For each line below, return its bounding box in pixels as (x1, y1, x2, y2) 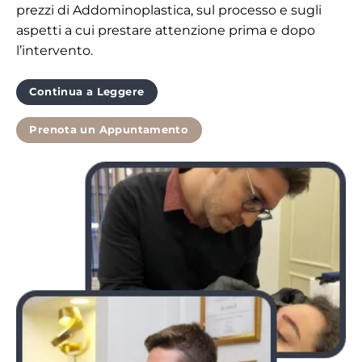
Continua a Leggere (29, 86, 145, 99)
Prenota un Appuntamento (29, 123, 189, 136)
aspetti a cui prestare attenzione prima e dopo (16, 23, 315, 39)
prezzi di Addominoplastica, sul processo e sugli (16, 2, 322, 19)
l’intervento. (16, 43, 93, 59)
